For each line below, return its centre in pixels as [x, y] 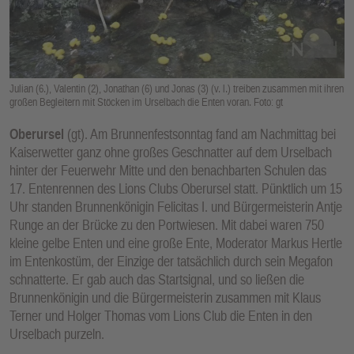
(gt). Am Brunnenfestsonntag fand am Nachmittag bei [200, 134]
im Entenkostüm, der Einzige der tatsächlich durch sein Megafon [171, 261]
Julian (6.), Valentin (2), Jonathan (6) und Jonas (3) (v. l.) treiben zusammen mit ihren [177, 88]
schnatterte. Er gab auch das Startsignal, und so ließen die [157, 279]
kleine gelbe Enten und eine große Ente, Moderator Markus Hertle [176, 243]
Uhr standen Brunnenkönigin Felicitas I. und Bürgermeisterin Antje [176, 206]
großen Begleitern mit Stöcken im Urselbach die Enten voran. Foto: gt [146, 102]
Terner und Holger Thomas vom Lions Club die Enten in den [161, 315]
